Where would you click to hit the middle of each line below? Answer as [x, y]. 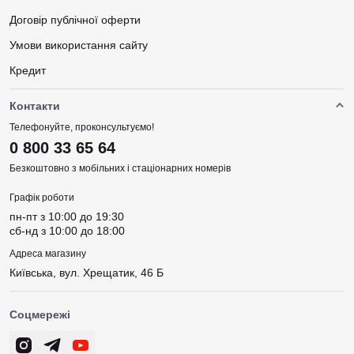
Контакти [35, 106]
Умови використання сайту [79, 45]
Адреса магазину [48, 254]
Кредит [28, 70]
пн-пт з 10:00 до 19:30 [67, 217]
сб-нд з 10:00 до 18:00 [67, 231]
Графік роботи [42, 198]
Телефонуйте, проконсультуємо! [82, 127]
